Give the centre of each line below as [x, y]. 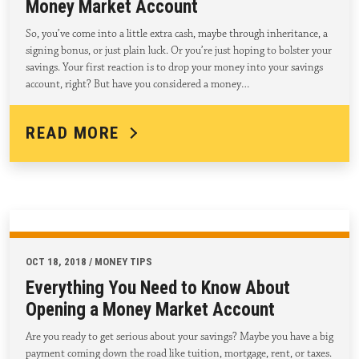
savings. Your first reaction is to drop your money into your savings [174, 68]
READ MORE [73, 133]
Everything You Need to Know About [158, 288]
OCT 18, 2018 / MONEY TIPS [89, 262]
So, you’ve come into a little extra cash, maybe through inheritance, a [177, 34]
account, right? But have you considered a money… [137, 85]
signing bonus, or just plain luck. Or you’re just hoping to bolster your [179, 51]
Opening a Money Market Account [150, 310]
